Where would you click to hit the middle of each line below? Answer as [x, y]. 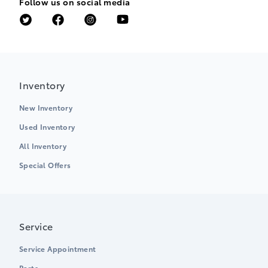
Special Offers [45, 165]
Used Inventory [47, 127]
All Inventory [43, 146]
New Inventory [46, 108]
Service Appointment [58, 249]
